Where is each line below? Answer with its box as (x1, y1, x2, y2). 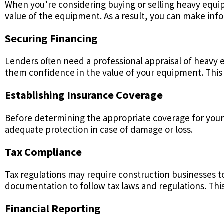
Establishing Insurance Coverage (5, 88, 163, 102)
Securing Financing (5, 31, 98, 45)
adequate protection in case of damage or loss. (5, 123, 193, 135)
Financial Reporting (5, 201, 101, 216)
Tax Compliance (5, 144, 82, 159)
